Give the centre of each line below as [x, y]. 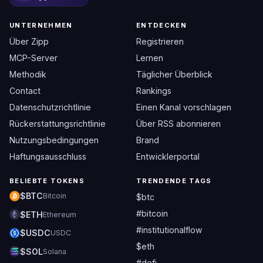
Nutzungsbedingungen [54, 140]
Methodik [28, 74]
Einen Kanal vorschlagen [184, 107]
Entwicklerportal [168, 156]
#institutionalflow [169, 230]
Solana [55, 251]
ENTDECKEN [162, 25]
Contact [25, 91]
